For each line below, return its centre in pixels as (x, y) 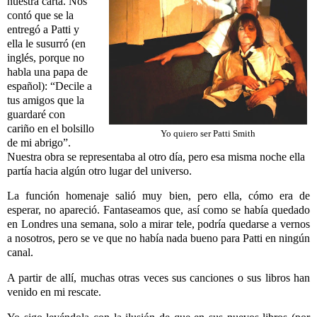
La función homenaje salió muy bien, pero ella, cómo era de (158, 196)
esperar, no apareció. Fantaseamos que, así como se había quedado (158, 210)
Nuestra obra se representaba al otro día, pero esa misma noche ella (156, 156)
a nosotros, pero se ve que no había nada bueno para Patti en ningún (158, 238)
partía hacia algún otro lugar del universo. (99, 171)
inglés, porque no (46, 57)
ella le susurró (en (46, 43)
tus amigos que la (46, 100)
